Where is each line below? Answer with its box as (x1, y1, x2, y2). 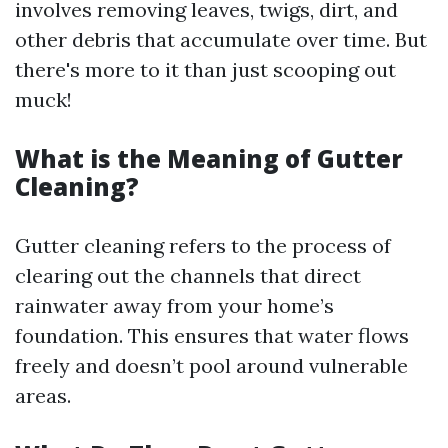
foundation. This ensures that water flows (15, 323, 409, 348)
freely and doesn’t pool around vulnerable (15, 353, 408, 378)
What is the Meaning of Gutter (15, 142, 403, 175)
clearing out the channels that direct (15, 263, 361, 288)
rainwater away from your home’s (15, 293, 334, 318)
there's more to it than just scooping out (15, 57, 396, 82)
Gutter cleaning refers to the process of (15, 233, 391, 258)
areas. (15, 383, 71, 408)
